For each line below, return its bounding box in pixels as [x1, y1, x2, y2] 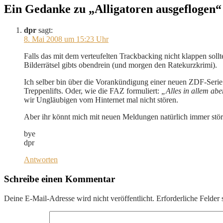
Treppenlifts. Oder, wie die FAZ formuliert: [24, 87, 161, 96]
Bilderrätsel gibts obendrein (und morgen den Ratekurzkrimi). [24, 61, 217, 70]
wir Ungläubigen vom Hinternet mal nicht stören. [24, 96, 178, 105]
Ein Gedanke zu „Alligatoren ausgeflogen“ [4, 2, 222, 16]
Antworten [24, 155, 58, 164]
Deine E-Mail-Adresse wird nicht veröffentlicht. [4, 194, 154, 203]
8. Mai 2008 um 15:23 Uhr [24, 35, 109, 44]
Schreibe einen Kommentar [4, 173, 115, 184]
